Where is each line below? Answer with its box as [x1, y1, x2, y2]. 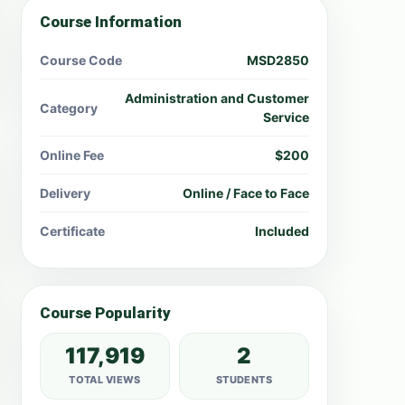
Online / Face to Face [183, 185, 309, 201]
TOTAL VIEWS [69, 373, 141, 386]
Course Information [40, 13, 182, 31]
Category [40, 99, 98, 116]
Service [263, 109, 309, 125]
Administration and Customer [125, 90, 309, 106]
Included [255, 223, 309, 239]
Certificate [40, 223, 105, 239]
